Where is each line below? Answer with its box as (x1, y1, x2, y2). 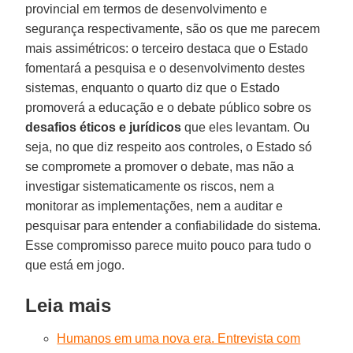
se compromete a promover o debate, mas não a (25, 159, 295, 173)
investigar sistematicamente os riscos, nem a (25, 179, 275, 193)
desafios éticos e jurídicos (25, 120, 182, 134)
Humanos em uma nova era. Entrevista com (57, 331, 301, 345)
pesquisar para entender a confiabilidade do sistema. (25, 218, 321, 232)
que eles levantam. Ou (181, 120, 310, 134)
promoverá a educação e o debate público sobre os (25, 100, 312, 114)
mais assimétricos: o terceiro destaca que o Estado (25, 41, 309, 55)
